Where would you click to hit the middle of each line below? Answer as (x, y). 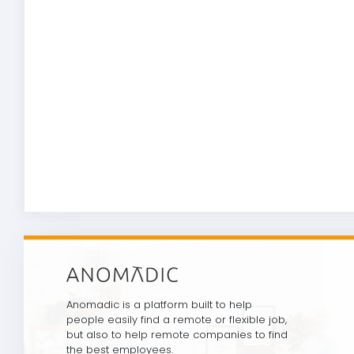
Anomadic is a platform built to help (159, 305)
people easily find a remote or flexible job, (177, 320)
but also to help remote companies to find (177, 335)
